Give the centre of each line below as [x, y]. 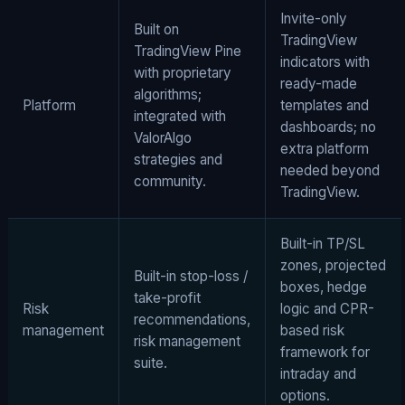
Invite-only [314, 18]
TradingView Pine [188, 51]
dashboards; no [328, 127]
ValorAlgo [163, 137]
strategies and [178, 159]
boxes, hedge [324, 287]
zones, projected [333, 265]
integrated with [180, 116]
